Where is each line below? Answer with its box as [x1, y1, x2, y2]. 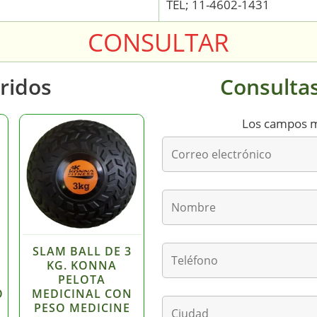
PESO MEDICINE [33, 299, 130, 316]
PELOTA [58, 271, 106, 287]
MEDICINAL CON [31, 285, 132, 301]
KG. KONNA [47, 257, 117, 273]
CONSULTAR [88, 25, 229, 59]
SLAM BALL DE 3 [32, 243, 132, 259]
